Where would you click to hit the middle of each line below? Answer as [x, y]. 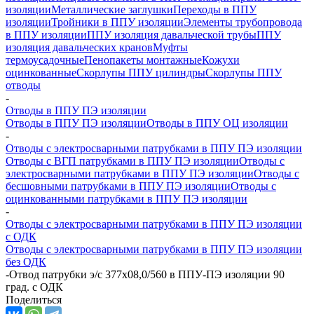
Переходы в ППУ [215, 9]
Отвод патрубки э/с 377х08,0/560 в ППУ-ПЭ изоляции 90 [147, 274]
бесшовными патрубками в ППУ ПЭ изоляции [118, 186]
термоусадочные [45, 60]
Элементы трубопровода [243, 22]
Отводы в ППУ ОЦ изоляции [217, 123]
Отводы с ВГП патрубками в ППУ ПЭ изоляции [122, 161]
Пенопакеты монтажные [143, 60]
